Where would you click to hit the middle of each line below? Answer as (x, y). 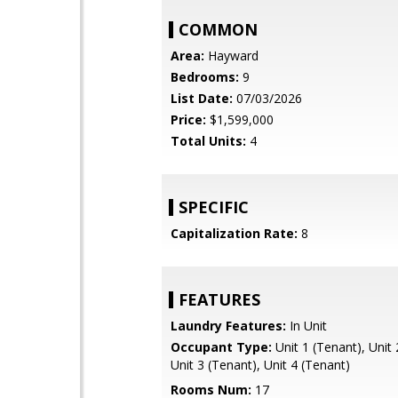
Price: (188, 119)
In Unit (306, 326)
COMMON (218, 29)
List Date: (202, 98)
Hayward (231, 56)
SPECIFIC (214, 207)
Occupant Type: (221, 347)
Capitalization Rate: (234, 233)
